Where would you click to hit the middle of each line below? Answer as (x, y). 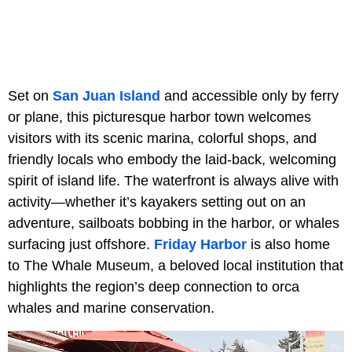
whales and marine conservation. (111, 308)
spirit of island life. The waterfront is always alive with (173, 181)
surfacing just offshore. (81, 245)
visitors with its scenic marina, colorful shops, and (162, 139)
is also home (288, 245)
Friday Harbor (200, 245)
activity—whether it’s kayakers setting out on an (157, 202)
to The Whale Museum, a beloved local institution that (176, 266)
